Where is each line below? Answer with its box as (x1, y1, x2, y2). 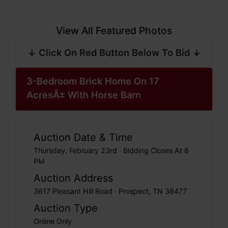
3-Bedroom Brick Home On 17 (26, 75, 159, 87)
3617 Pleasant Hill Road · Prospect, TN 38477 (34, 187, 187, 195)
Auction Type (34, 202, 98, 214)
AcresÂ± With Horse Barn (26, 89, 141, 100)
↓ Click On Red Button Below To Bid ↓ (27, 47, 201, 58)
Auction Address (34, 172, 113, 184)
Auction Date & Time (34, 131, 133, 144)
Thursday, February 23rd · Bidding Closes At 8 (34, 146, 189, 155)
